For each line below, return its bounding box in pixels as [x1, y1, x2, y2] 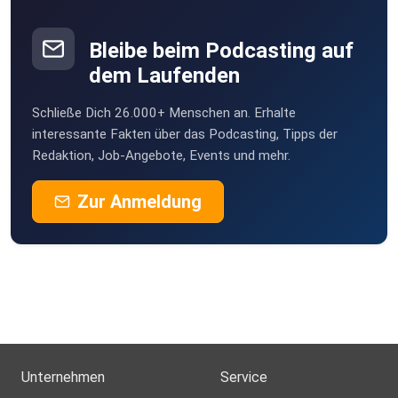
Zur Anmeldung [77, 191, 202, 213]
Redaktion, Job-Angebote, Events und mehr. [32, 147, 291, 164]
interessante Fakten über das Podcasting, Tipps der [32, 126, 338, 143]
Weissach [67, 80, 123, 95]
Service [220, 369, 267, 386]
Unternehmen [21, 369, 105, 386]
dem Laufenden [89, 63, 240, 89]
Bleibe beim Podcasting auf [89, 38, 354, 64]
